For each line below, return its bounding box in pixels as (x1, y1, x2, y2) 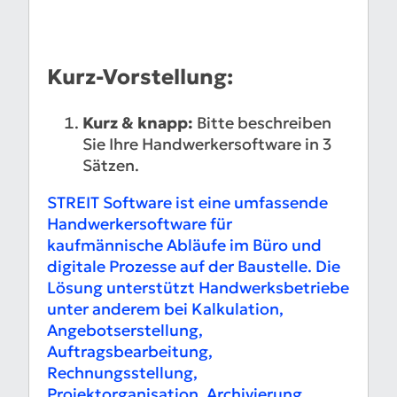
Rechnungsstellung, (47, 362, 198, 384)
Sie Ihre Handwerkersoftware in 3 (82, 134, 331, 155)
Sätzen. (82, 155, 139, 176)
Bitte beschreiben (193, 113, 331, 134)
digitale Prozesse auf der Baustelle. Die (47, 256, 340, 277)
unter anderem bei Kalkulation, (47, 299, 284, 320)
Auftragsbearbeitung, (47, 341, 213, 362)
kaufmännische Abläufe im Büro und (47, 235, 322, 256)
